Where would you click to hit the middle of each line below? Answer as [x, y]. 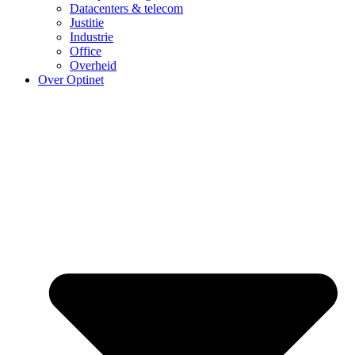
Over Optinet [71, 79]
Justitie [87, 22]
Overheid [93, 65]
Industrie [92, 36]
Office [86, 51]
